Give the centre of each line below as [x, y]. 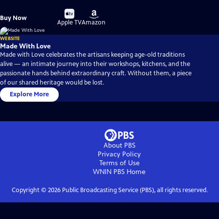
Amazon [94, 23]
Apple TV [70, 23]
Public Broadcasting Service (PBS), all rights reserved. [134, 190]
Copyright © [30, 190]
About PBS [119, 146]
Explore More [29, 95]
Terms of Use [119, 163]
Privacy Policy [119, 154]
